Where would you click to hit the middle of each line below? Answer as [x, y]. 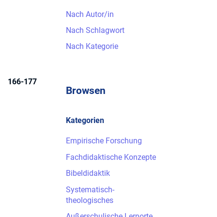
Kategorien [85, 120]
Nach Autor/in [90, 14]
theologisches [90, 200]
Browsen [86, 91]
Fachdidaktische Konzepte [111, 157]
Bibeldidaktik [88, 173]
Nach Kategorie [92, 46]
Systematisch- [90, 189]
